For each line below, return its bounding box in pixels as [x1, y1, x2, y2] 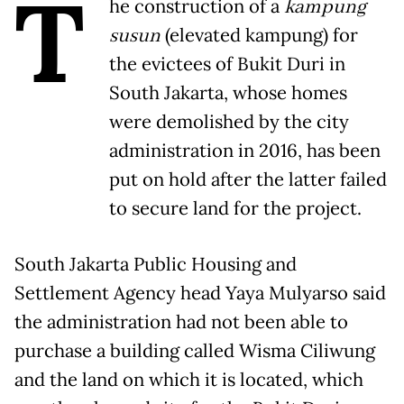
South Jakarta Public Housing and [14, 252, 297, 277]
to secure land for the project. [109, 197, 362, 221]
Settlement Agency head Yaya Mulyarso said [14, 281, 386, 306]
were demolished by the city [109, 110, 349, 134]
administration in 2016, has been [109, 139, 381, 163]
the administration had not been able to [14, 310, 348, 335]
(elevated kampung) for [161, 23, 358, 48]
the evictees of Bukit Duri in [109, 52, 345, 77]
